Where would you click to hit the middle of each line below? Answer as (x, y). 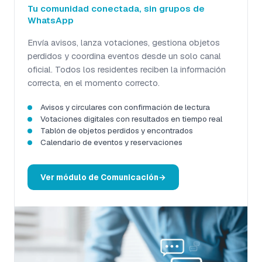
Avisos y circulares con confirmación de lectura (125, 107)
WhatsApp (51, 20)
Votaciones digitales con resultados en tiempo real (131, 118)
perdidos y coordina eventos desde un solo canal (124, 56)
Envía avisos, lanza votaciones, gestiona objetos (124, 42)
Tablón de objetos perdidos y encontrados (117, 130)
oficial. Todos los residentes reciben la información (127, 69)
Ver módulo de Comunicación (99, 177)
